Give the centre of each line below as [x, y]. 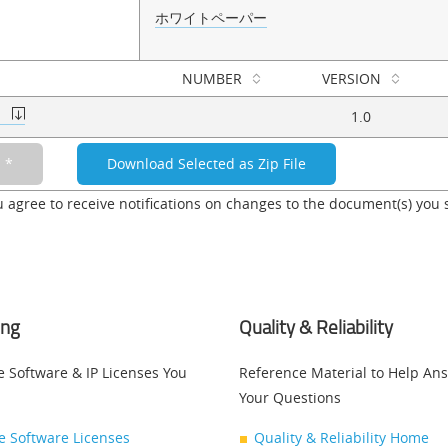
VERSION [351, 78]
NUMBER [211, 78]
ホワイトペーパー [211, 17]
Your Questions [290, 397]
